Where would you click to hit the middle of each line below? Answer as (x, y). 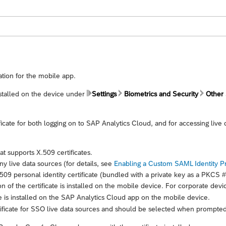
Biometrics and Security (161, 94)
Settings (104, 94)
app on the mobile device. (168, 197)
